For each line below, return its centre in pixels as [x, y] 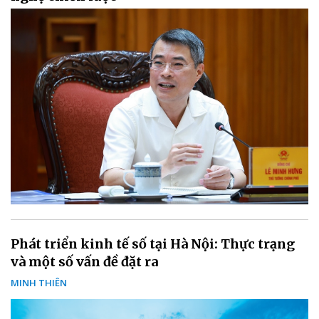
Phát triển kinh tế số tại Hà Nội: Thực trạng [153, 244]
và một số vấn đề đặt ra [84, 261]
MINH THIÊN [39, 282]
